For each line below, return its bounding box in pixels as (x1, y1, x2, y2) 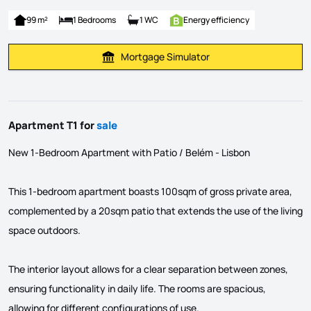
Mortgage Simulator (121, 49, 210, 63)
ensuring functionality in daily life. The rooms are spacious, (8, 281, 266, 295)
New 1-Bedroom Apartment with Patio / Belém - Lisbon (8, 145, 250, 159)
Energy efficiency (183, 13, 249, 26)
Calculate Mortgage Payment (154, 56, 285, 69)
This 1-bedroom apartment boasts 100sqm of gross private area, (8, 184, 292, 198)
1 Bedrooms (73, 13, 116, 26)
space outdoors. (8, 223, 81, 237)
